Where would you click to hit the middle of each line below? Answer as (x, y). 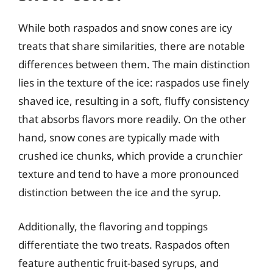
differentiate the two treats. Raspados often (124, 244)
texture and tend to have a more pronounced (129, 174)
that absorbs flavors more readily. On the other (132, 119)
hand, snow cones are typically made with (119, 137)
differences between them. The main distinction (134, 64)
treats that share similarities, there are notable (132, 46)
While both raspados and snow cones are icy (125, 28)
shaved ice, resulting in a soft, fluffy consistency (134, 101)
